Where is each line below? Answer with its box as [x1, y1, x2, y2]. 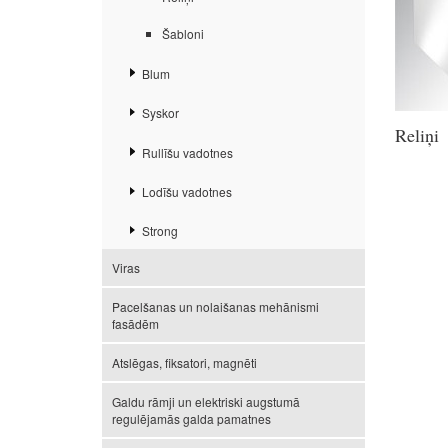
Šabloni [162, 25, 204, 43]
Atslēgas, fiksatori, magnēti [112, 354, 257, 372]
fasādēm [112, 315, 159, 333]
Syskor [142, 104, 179, 122]
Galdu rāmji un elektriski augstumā [112, 393, 300, 411]
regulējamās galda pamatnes [112, 410, 271, 428]
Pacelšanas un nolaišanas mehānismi [112, 298, 319, 316]
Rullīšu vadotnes [142, 143, 233, 161]
